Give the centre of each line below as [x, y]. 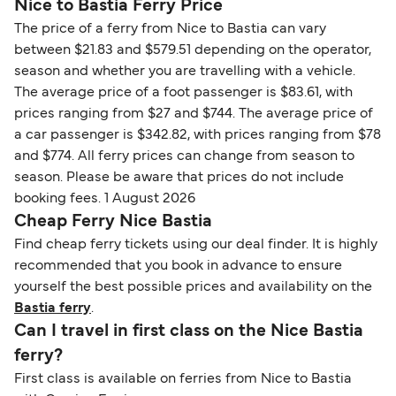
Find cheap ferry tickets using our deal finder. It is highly [196, 244]
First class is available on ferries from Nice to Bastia [183, 379]
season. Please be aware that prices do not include [179, 177]
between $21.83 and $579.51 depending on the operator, [193, 50]
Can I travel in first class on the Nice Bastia [189, 331]
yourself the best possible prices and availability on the [193, 287]
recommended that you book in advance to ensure [178, 266]
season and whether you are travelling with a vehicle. [185, 71]
